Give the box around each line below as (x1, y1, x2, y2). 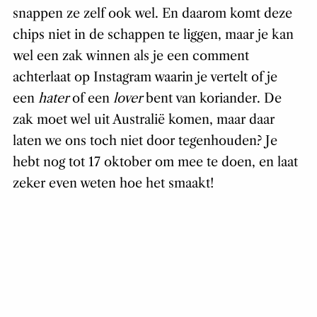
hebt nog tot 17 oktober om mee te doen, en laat (12, 154, 298, 171)
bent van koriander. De (145, 91, 282, 107)
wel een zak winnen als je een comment (12, 48, 249, 64)
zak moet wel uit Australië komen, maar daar (12, 112, 275, 128)
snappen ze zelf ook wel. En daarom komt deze (12, 6, 292, 22)
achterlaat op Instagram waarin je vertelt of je (12, 69, 277, 86)
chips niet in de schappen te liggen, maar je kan (12, 27, 294, 43)
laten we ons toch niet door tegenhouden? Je (12, 133, 277, 149)
